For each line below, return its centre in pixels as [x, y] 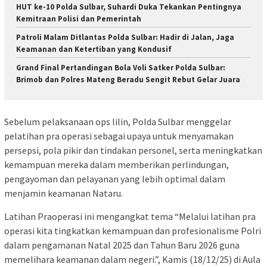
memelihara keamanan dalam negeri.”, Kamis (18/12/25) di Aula [132, 260]
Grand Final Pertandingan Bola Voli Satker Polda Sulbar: [121, 67]
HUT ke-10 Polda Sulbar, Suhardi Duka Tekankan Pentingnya [129, 7]
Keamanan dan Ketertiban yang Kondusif [94, 49]
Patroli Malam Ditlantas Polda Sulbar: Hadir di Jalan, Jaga [125, 37]
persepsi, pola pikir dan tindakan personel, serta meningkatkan [133, 150]
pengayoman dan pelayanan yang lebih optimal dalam [115, 179]
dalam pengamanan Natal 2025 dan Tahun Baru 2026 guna [122, 245]
